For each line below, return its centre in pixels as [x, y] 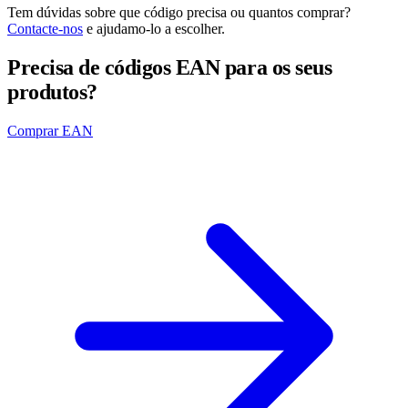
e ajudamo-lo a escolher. [154, 29]
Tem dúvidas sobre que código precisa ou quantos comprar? [179, 13]
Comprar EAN [50, 131]
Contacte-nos [45, 29]
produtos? [52, 92]
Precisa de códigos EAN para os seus [170, 68]
